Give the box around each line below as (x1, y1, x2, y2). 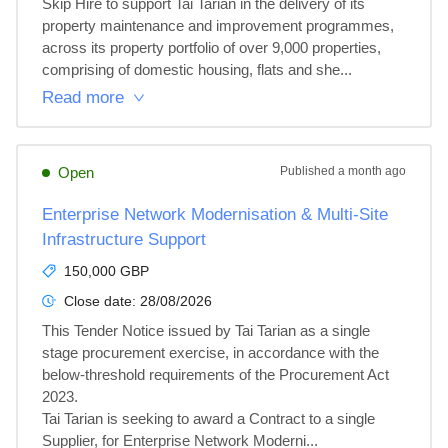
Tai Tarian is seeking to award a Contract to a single (42, 410, 379, 427)
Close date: (64, 293, 140, 309)
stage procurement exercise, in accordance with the (42, 344, 383, 361)
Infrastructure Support (42, 230, 206, 249)
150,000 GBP (64, 263, 149, 279)
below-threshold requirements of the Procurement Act (42, 366, 393, 383)
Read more (42, 88, 124, 107)
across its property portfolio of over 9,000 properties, (42, 39, 385, 56)
